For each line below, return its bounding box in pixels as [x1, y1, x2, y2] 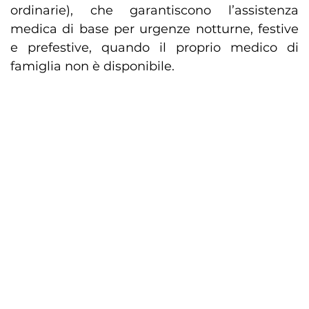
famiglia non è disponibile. [10, 59, 175, 74]
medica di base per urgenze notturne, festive [10, 21, 299, 37]
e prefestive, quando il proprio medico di [10, 40, 299, 56]
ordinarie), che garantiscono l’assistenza [10, 3, 299, 19]
